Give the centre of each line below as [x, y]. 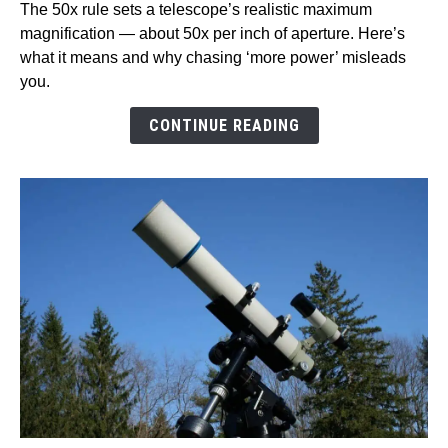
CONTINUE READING [224, 126]
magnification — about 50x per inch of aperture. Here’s [212, 34]
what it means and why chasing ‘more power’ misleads [213, 58]
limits [37, 192]
